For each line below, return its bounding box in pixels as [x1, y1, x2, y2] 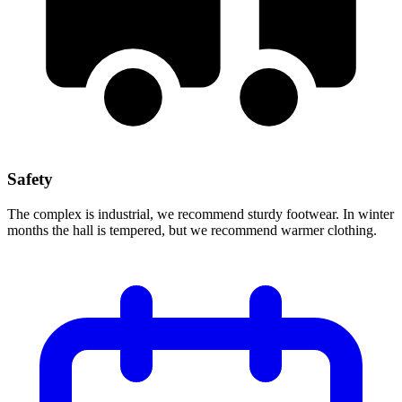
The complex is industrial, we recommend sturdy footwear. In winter [7, 206, 394, 222]
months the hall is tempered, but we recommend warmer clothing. [7, 223, 377, 238]
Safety [7, 170, 53, 189]
